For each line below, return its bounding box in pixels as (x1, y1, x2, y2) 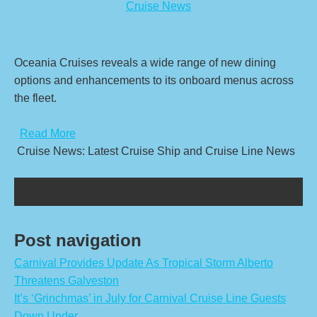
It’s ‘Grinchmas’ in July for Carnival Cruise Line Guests (14, 292, 286, 304)
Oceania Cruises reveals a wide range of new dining (14, 57, 276, 69)
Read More (20, 127, 76, 139)
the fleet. (14, 92, 59, 104)
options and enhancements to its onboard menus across (14, 74, 294, 86)
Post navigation (14, 231, 142, 250)
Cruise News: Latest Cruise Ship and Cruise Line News (14, 145, 298, 157)
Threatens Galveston (14, 275, 119, 287)
